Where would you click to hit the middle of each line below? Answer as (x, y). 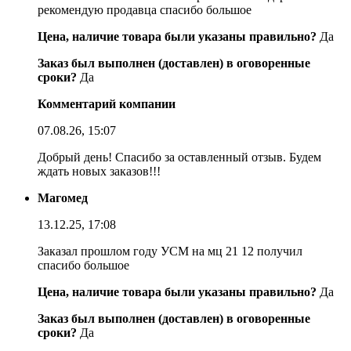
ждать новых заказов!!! (99, 171)
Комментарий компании (107, 103)
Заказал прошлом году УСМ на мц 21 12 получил (170, 251)
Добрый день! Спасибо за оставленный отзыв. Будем (179, 157)
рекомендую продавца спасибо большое (145, 9)
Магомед (63, 197)
